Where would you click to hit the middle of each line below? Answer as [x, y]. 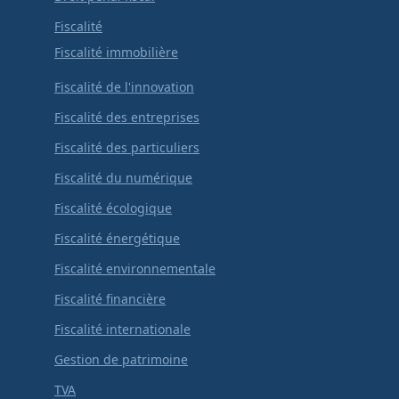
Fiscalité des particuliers [127, 147]
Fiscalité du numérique [123, 177]
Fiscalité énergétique [117, 238]
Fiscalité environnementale [135, 268]
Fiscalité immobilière [116, 52]
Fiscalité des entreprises [127, 117]
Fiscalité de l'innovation [124, 86]
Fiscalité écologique [113, 208]
